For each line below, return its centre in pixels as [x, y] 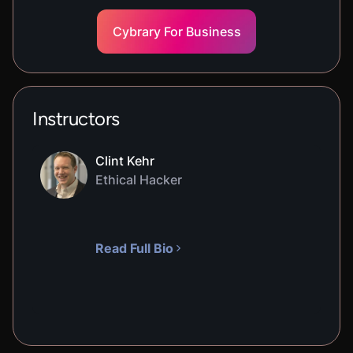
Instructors [76, 119]
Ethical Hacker [139, 180]
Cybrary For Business [176, 32]
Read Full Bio [134, 248]
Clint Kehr [125, 161]
